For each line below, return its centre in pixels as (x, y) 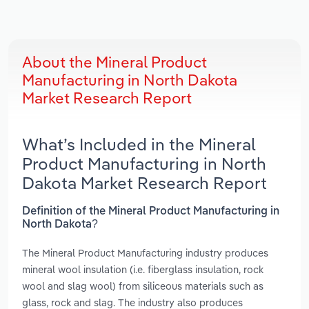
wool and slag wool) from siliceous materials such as (143, 286)
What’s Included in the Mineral (139, 144)
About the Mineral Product (114, 62)
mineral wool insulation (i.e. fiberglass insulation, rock (143, 269)
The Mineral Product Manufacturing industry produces (145, 252)
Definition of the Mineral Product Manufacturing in (151, 211)
